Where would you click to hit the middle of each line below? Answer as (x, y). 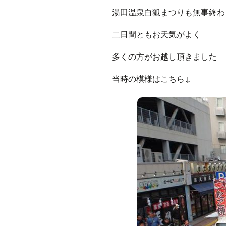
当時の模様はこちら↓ (151, 78)
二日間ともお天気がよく (156, 34)
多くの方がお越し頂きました (164, 56)
